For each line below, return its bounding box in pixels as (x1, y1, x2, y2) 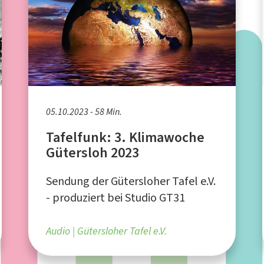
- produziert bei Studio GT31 (46, 189, 186, 206)
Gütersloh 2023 (46, 143, 140, 162)
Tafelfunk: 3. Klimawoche (46, 127, 205, 147)
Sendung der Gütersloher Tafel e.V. (46, 173, 216, 189)
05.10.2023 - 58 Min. (46, 105, 123, 118)
